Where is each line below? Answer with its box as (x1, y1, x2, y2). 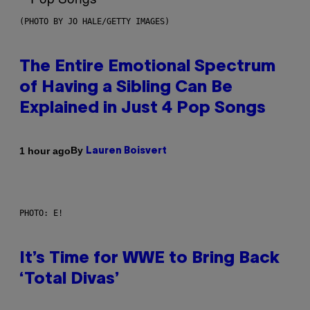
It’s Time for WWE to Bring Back (19, 251, 280, 267)
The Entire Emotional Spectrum (19, 60, 275, 75)
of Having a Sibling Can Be (19, 80, 232, 96)
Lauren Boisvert (86, 147, 167, 156)
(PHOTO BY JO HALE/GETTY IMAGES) (19, 17, 170, 27)
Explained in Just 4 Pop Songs (19, 101, 266, 117)
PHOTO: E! (19, 208, 63, 219)
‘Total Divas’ (19, 272, 120, 288)
